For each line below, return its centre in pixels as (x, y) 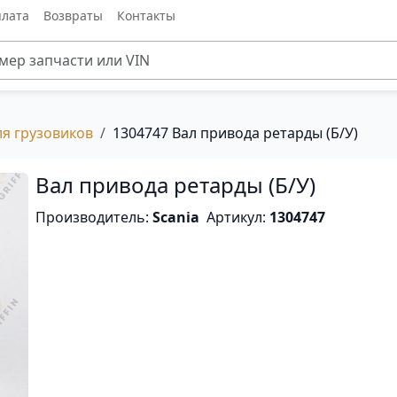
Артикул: (238, 217)
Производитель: (94, 217)
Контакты (146, 15)
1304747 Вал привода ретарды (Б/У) (235, 133)
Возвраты (73, 15)
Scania (176, 217)
